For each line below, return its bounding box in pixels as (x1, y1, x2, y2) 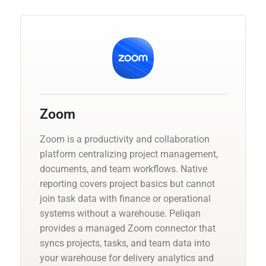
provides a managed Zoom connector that (40, 222, 216, 234)
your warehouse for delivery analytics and (40, 252, 214, 264)
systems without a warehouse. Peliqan (40, 207, 201, 219)
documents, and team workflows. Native (40, 163, 207, 175)
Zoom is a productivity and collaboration (40, 133, 210, 145)
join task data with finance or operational (40, 192, 211, 204)
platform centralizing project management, (40, 148, 218, 160)
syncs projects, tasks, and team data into (40, 237, 210, 249)
